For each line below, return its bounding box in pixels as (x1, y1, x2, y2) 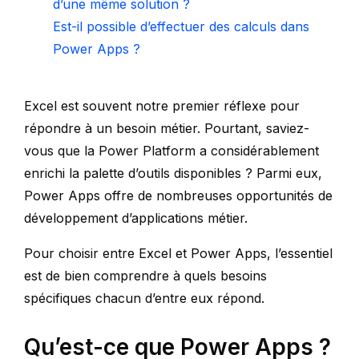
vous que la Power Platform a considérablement (24, 143, 319, 159)
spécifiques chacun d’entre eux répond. (24, 290, 264, 306)
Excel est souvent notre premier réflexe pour (24, 98, 300, 114)
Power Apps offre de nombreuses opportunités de (24, 188, 333, 204)
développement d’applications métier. (24, 210, 248, 226)
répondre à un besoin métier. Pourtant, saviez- (24, 120, 309, 136)
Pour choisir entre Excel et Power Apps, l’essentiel (24, 245, 333, 261)
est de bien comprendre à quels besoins (24, 268, 267, 284)
